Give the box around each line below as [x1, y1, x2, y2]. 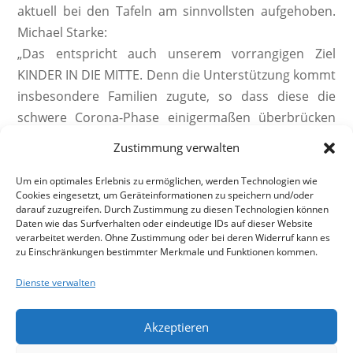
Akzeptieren [144, 318, 209, 335]
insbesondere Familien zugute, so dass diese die [17, 87, 336, 106]
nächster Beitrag [221, 238, 320, 256]
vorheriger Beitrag [33, 238, 143, 256]
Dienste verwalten [16, 276, 95, 289]
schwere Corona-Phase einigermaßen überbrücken [17, 109, 336, 127]
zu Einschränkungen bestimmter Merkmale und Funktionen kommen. [16, 245, 318, 258]
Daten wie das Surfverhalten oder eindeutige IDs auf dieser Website [16, 217, 313, 230]
